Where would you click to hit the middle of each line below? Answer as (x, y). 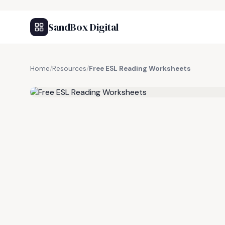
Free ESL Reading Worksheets (140, 69)
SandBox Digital (83, 27)
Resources (69, 69)
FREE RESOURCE (80, 80)
